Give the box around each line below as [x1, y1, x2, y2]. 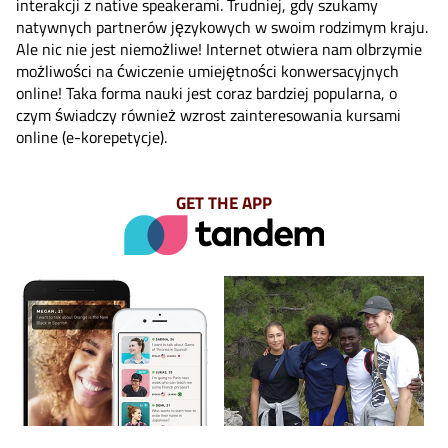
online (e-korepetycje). [16, 124, 167, 149]
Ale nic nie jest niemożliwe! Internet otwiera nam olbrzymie [16, 36, 422, 61]
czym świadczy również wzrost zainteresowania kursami [16, 102, 401, 127]
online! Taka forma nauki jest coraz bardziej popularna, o [16, 80, 397, 105]
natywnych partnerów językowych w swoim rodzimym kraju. [16, 14, 428, 39]
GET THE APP [176, 189, 272, 216]
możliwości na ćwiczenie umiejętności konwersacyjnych [16, 58, 399, 83]
